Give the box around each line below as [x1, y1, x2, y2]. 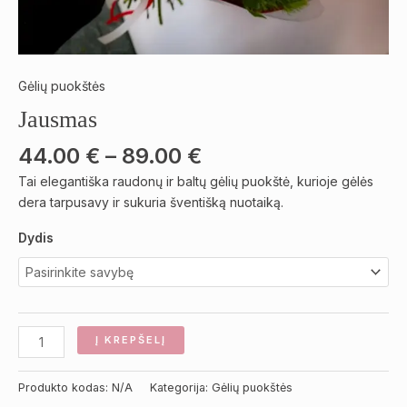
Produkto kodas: [18, 380, 112, 394]
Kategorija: [150, 380, 212, 394]
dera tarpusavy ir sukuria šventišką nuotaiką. [18, 194, 283, 210]
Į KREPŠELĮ [94, 333, 166, 346]
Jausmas [18, 105, 97, 133]
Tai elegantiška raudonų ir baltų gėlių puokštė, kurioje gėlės [18, 173, 373, 189]
